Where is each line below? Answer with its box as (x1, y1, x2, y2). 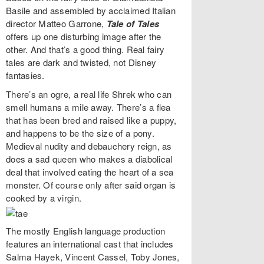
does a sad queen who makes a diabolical (6, 153, 173, 165)
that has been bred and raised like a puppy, (6, 114, 177, 126)
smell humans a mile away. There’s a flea (6, 101, 171, 113)
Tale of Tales (106, 17, 160, 30)
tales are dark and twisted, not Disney (6, 56, 157, 68)
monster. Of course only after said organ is (6, 179, 176, 191)
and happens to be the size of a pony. (6, 127, 154, 139)
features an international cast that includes (6, 237, 174, 250)
